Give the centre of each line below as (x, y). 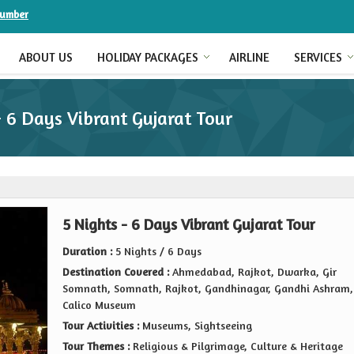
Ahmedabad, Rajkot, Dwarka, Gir (253, 271)
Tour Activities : (101, 325)
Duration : (87, 251)
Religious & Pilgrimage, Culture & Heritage (238, 346)
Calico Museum (99, 305)
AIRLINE (249, 57)
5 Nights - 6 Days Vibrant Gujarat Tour (189, 224)
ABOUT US (46, 57)
